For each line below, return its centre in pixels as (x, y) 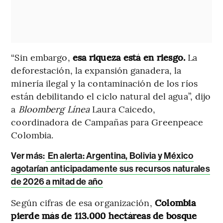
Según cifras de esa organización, (82, 203)
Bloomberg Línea (54, 109)
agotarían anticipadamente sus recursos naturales (111, 169)
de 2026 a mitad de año (57, 182)
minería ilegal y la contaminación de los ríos (104, 83)
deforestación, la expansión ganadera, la (96, 70)
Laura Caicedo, (123, 109)
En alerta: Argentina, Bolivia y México (120, 156)
